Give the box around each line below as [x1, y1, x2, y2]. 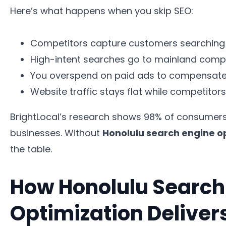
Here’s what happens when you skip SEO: [10, 5, 193, 18]
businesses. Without [10, 127, 102, 140]
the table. [10, 143, 52, 156]
